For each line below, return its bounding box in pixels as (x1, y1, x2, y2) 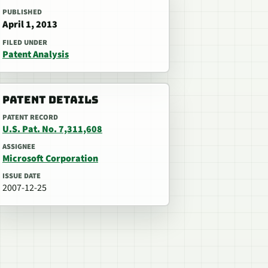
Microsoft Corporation (2, 152, 98, 165)
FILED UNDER (2, 37, 47, 48)
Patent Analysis (2, 48, 69, 61)
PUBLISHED (2, 7, 42, 17)
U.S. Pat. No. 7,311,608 (2, 123, 102, 136)
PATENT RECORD (2, 112, 58, 123)
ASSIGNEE (2, 141, 35, 152)
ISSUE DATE (2, 170, 41, 181)
